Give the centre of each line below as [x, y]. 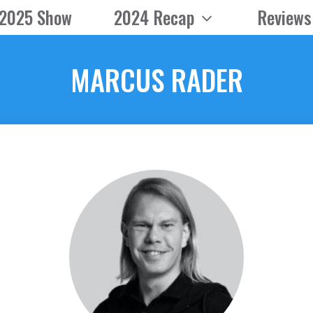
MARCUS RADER [156, 80]
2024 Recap [154, 17]
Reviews [284, 17]
